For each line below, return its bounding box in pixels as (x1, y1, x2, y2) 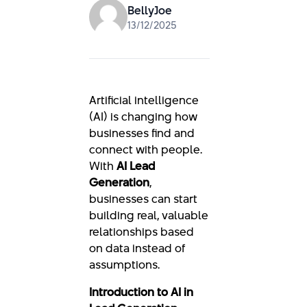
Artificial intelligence (89, 92, 199, 108)
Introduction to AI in (89, 284, 193, 300)
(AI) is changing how (89, 108, 197, 125)
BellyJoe (127, 2, 172, 19)
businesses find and (89, 125, 195, 141)
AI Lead (116, 158, 155, 174)
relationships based (89, 223, 194, 240)
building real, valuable (89, 207, 208, 223)
